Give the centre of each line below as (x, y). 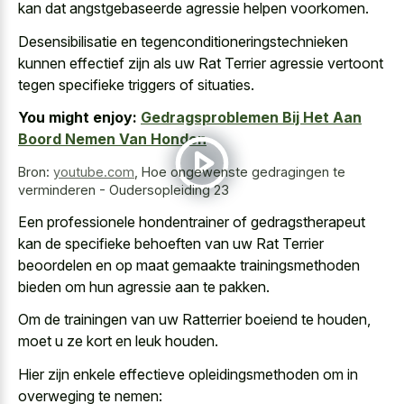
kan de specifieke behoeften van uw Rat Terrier (171, 243)
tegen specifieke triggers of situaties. (136, 84)
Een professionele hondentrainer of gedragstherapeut (192, 221)
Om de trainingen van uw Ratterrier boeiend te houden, (194, 320)
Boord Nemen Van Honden (112, 139)
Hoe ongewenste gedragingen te (243, 172)
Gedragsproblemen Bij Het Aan (251, 118)
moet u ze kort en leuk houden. (118, 341)
